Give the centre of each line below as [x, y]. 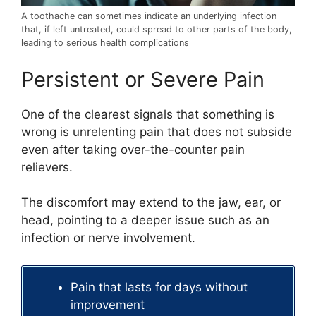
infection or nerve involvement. [108, 238]
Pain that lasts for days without [159, 287]
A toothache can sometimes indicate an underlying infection [149, 16]
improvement [108, 304]
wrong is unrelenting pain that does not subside [157, 132]
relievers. [47, 167]
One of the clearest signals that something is [148, 114]
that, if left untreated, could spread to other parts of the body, [157, 30]
